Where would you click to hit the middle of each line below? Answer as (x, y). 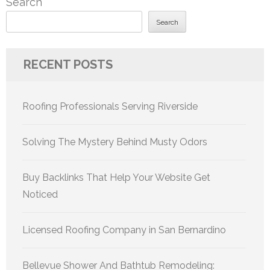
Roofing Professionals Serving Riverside (110, 107)
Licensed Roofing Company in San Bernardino (124, 230)
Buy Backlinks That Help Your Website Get (116, 178)
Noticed (40, 195)
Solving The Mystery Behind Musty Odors (115, 142)
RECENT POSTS (68, 65)
